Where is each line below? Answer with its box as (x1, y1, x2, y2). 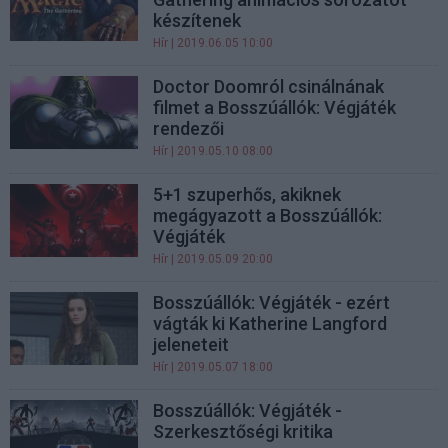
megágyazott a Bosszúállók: (153, 205, 383, 227)
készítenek (153, 10, 242, 32)
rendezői (153, 118, 225, 140)
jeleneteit (153, 334, 230, 356)
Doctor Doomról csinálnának (153, 76, 385, 98)
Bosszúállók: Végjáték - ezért (153, 292, 391, 314)
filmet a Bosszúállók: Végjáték (153, 97, 397, 119)
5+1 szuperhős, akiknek (153, 184, 342, 206)
